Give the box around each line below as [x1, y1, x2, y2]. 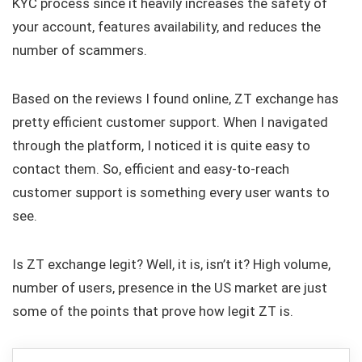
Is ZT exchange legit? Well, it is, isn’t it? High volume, [12, 256, 330, 273]
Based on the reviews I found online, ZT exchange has [12, 90, 339, 107]
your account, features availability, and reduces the [12, 19, 321, 36]
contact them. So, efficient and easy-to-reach [12, 161, 289, 178]
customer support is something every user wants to [12, 184, 330, 201]
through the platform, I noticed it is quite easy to [12, 137, 310, 154]
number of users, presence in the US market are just [12, 280, 327, 297]
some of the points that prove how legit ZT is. [12, 303, 297, 320]
